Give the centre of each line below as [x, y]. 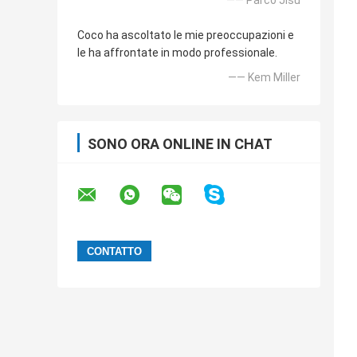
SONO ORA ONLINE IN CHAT [180, 144]
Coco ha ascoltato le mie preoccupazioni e [186, 35]
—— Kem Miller [264, 78]
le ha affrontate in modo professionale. [177, 53]
